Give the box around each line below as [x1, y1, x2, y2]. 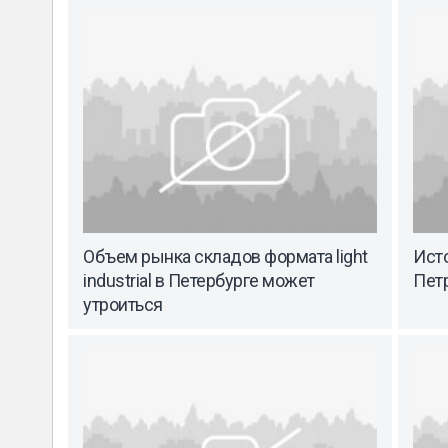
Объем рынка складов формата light [83, 245, 368, 267]
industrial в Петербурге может [83, 269, 315, 291]
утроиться [83, 293, 163, 315]
